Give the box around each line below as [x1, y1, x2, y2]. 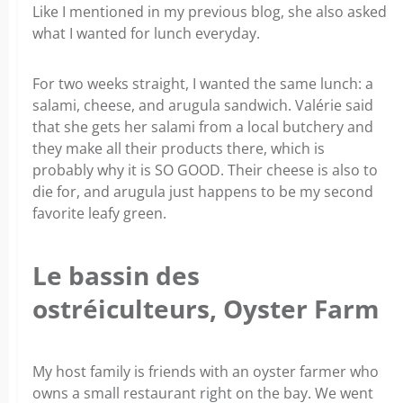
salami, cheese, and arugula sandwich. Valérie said [32, 94, 373, 115]
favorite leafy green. [32, 202, 170, 223]
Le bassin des [32, 257, 200, 292]
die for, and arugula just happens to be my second [32, 181, 373, 201]
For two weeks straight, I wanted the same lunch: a [32, 73, 373, 94]
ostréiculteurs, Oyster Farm [32, 291, 380, 326]
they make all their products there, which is [32, 138, 325, 158]
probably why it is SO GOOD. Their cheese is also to [32, 159, 378, 180]
